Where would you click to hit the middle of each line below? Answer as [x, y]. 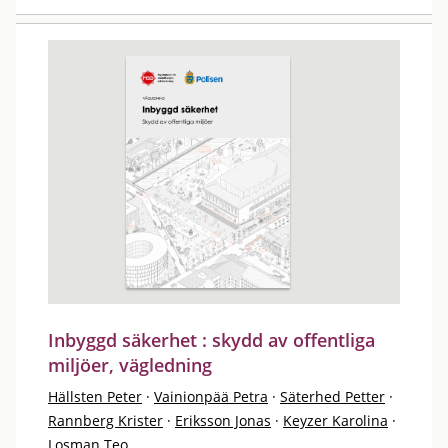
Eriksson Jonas [223, 420]
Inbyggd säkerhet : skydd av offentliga [211, 340]
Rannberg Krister [105, 420]
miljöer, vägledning [130, 365]
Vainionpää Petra [211, 396]
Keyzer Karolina [335, 420]
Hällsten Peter [95, 396]
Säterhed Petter [332, 396]
